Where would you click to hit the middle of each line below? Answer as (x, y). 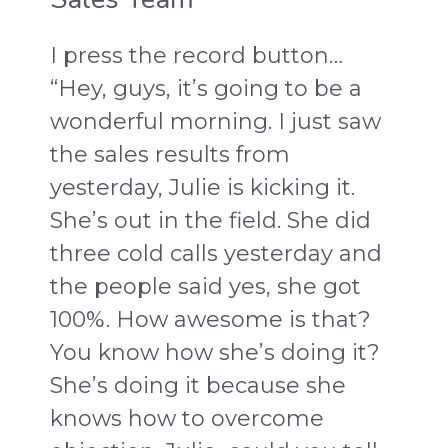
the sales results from (170, 154)
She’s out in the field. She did (210, 220)
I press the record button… (196, 55)
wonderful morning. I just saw (215, 121)
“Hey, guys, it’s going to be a (206, 88)
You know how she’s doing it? (215, 352)
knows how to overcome (187, 418)
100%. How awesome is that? (210, 319)
